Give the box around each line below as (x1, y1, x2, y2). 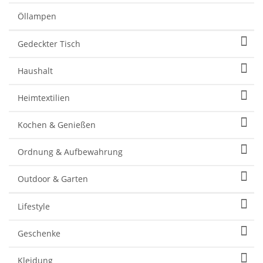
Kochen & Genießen (18, 119, 96, 130)
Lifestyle (18, 200, 50, 212)
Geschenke (18, 227, 60, 239)
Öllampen (18, 10, 56, 22)
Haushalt (18, 65, 53, 76)
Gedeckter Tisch (18, 38, 80, 49)
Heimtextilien (18, 92, 70, 103)
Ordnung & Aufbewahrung (18, 146, 123, 157)
